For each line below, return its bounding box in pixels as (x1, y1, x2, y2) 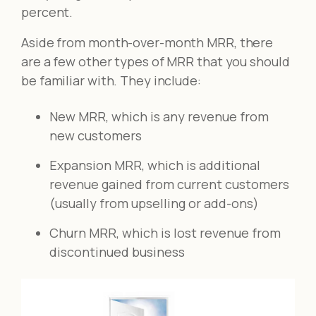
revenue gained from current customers (49, 175, 289, 193)
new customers (49, 126, 142, 144)
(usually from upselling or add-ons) (49, 194, 259, 212)
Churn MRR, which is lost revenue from (49, 224, 281, 241)
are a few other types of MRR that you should (21, 52, 290, 70)
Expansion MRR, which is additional (49, 156, 260, 174)
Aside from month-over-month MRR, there (21, 33, 274, 51)
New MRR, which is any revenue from (49, 107, 269, 125)
